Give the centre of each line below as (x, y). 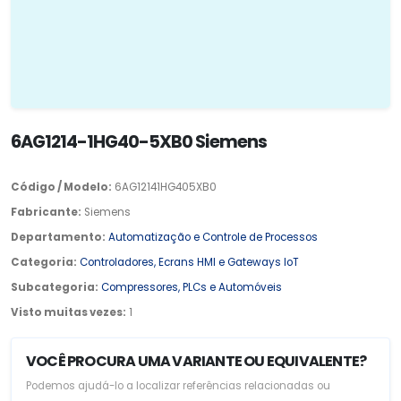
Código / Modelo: (61, 187)
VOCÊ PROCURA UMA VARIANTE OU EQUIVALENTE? (196, 361)
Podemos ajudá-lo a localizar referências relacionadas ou (178, 385)
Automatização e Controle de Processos (213, 237)
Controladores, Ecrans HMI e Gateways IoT (189, 262)
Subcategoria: (55, 287)
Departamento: (58, 237)
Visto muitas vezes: (68, 312)
